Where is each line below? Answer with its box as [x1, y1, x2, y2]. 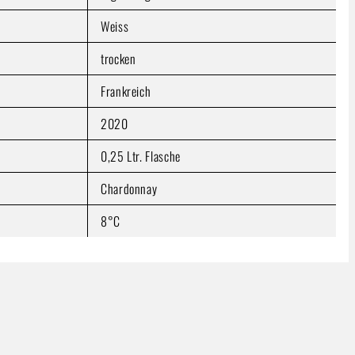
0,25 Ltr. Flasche [101, 146, 181, 166]
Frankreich [101, 81, 151, 101]
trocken [101, 48, 136, 68]
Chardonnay [101, 178, 158, 198]
